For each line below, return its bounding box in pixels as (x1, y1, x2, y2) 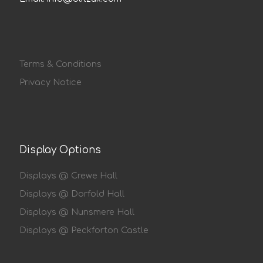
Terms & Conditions (19, 59, 102, 69)
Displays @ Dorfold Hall (19, 188, 124, 198)
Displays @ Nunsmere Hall (19, 207, 134, 217)
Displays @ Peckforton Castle (19, 225, 149, 235)
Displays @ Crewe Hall (19, 170, 117, 180)
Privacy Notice (19, 77, 82, 87)
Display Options (19, 144, 101, 156)
